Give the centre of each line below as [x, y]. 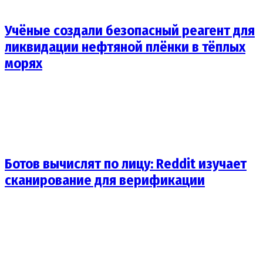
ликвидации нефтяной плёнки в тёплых [125, 47]
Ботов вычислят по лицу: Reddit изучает [126, 164]
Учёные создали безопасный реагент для [130, 30]
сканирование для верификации [105, 181]
